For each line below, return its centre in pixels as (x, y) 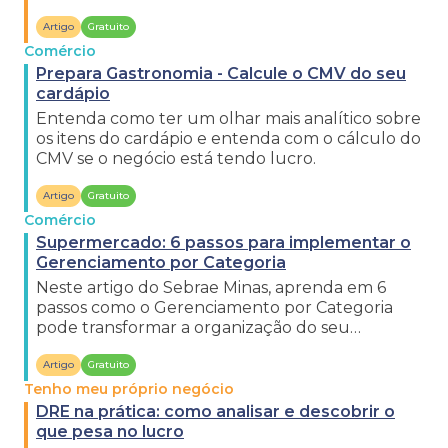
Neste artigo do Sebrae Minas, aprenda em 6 (211, 287)
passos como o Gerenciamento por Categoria (214, 307)
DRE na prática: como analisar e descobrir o (215, 411)
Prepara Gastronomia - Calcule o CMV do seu (221, 73)
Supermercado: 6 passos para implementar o (223, 242)
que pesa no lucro (110, 431)
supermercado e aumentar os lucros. (184, 347)
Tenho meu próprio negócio (129, 389)
